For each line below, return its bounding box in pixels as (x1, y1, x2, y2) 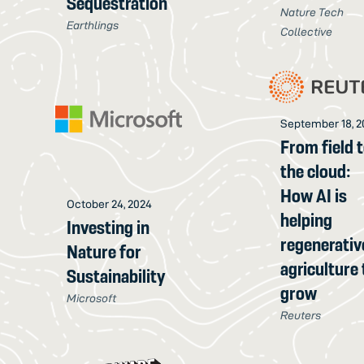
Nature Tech (280, 6, 344, 19)
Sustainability (67, 266, 166, 288)
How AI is (280, 184, 348, 206)
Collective (280, 25, 333, 39)
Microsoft (67, 292, 117, 305)
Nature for (67, 241, 142, 263)
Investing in (67, 217, 150, 239)
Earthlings (67, 18, 119, 32)
